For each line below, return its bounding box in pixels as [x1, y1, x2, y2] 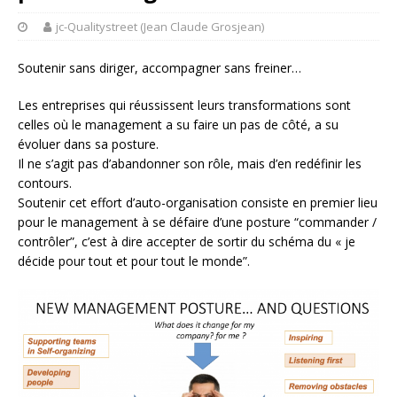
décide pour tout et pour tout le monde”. [18, 253, 250, 270]
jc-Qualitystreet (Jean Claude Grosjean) [56, 19, 264, 35]
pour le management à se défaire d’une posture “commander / [18, 214, 377, 231]
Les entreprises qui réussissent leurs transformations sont [18, 97, 351, 114]
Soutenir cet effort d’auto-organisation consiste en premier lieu [18, 194, 378, 212]
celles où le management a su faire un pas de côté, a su [18, 116, 339, 134]
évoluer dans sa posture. [18, 136, 159, 153]
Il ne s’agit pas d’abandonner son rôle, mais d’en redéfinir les [18, 155, 362, 173]
